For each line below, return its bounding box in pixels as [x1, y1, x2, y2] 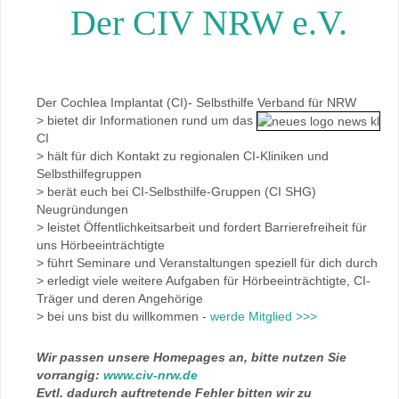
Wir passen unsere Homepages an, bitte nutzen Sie [37, 350, 346, 365]
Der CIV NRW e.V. [69, 3, 347, 44]
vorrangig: [37, 368, 103, 383]
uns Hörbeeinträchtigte [37, 238, 165, 253]
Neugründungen [37, 202, 128, 217]
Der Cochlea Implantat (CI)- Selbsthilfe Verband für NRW [37, 95, 356, 110]
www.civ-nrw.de [103, 368, 198, 383]
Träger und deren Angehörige [37, 291, 203, 306]
